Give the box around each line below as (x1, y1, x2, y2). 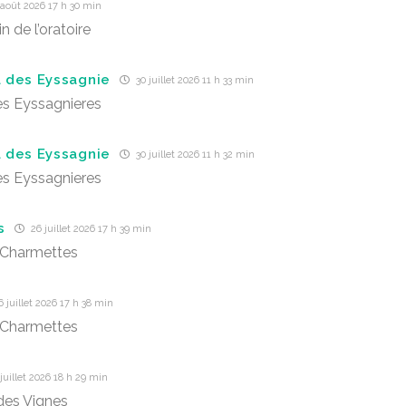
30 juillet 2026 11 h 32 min (133, 149, 255, 160)
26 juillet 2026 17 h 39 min (27, 223, 151, 235)
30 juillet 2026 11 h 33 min (133, 74, 254, 86)
